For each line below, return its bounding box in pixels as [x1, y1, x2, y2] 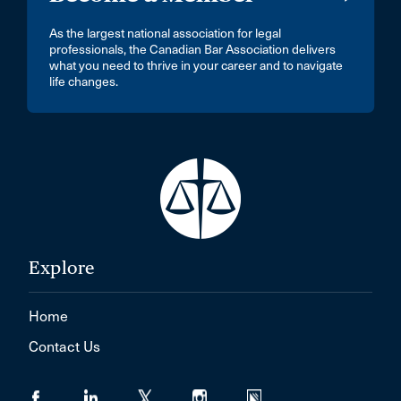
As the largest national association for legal [49, 26, 282, 42]
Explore [29, 257, 95, 279]
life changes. [49, 74, 119, 90]
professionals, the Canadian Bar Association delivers [49, 42, 337, 58]
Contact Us [29, 338, 100, 356]
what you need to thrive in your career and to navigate [49, 58, 344, 74]
